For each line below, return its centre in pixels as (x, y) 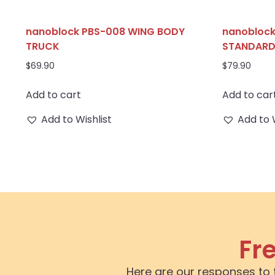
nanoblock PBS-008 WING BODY (105, 32)
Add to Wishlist (76, 119)
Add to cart (53, 95)
